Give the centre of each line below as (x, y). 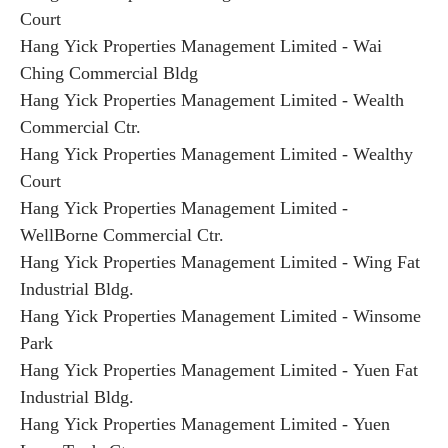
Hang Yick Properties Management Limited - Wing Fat (220, 262)
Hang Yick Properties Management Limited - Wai (201, 46)
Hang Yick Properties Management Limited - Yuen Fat (219, 370)
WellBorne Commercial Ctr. (122, 235)
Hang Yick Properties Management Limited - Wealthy (216, 154)
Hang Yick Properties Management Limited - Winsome (220, 316)
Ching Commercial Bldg (109, 73)
